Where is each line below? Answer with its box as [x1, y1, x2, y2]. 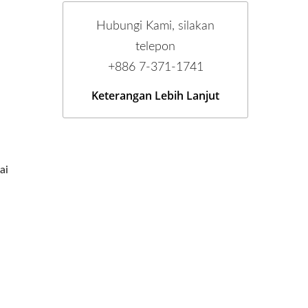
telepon [135, 41, 175, 53]
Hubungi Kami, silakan [96, 20, 214, 32]
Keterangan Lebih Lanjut [91, 88, 219, 103]
